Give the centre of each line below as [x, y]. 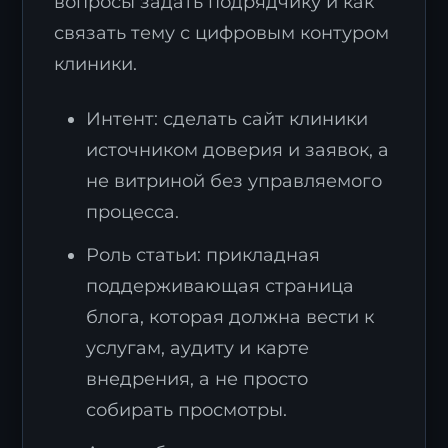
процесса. [133, 212]
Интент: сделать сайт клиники [227, 119]
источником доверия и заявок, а [238, 150]
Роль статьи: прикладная [203, 255]
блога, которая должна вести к [230, 317]
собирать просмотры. [187, 410]
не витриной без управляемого [234, 181]
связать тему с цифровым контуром [222, 33]
